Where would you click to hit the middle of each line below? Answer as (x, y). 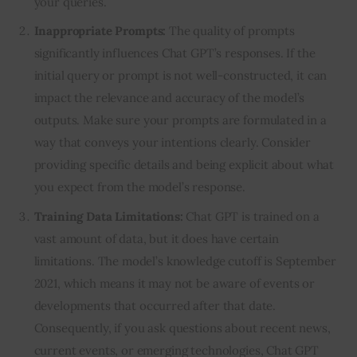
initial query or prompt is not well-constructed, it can (180, 76)
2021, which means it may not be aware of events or (175, 283)
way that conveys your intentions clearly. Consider (173, 143)
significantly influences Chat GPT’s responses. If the (175, 53)
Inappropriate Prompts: (100, 31)
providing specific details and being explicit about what (184, 165)
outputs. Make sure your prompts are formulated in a (180, 120)
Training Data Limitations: (108, 216)
